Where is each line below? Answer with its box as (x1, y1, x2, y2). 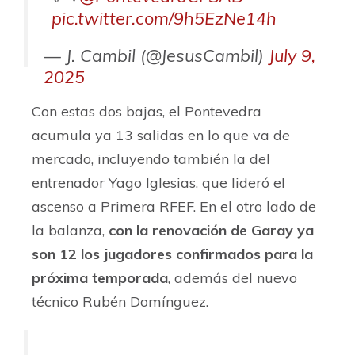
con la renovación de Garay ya (105, 221, 314, 240)
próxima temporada (32, 269, 168, 288)
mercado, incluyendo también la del (32, 150, 270, 169)
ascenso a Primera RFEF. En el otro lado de (32, 197, 316, 216)
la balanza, (32, 221, 105, 240)
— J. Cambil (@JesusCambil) (44, 44, 269, 67)
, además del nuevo (168, 269, 297, 288)
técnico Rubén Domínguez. (32, 292, 208, 311)
